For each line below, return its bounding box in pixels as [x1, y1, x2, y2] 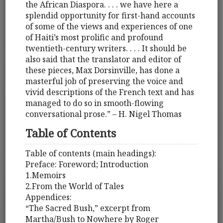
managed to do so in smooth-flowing [25, 98, 164, 109]
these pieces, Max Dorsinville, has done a [25, 65, 180, 76]
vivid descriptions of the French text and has [25, 87, 195, 98]
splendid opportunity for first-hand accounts [25, 10, 196, 21]
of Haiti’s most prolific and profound [25, 32, 164, 43]
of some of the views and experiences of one [25, 21, 193, 32]
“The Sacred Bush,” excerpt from [25, 203, 151, 214]
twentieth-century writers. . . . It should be [25, 43, 187, 54]
